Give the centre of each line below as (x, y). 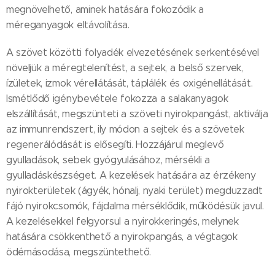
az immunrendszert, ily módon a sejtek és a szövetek (125, 130)
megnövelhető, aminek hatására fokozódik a (105, 10)
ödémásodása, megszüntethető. (80, 252)
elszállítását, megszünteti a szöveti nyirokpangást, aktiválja (137, 114)
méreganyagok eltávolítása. (69, 25)
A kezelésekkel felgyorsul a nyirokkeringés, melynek (122, 222)
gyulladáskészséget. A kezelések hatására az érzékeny (131, 176)
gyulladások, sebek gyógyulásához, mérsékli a (108, 160)
